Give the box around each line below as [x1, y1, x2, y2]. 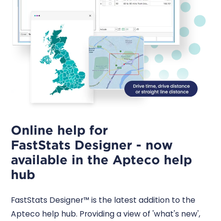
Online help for [11, 122, 109, 138]
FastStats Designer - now [11, 137, 173, 153]
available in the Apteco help [11, 152, 192, 168]
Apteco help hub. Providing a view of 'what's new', [11, 208, 201, 219]
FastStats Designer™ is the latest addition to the [11, 194, 196, 205]
